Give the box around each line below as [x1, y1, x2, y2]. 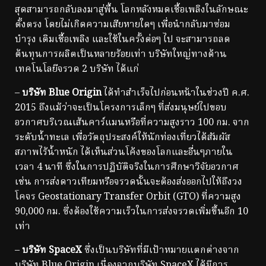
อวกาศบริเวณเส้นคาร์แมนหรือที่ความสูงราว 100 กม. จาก [15, 115, 249, 131]
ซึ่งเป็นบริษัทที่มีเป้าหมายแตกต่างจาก [82, 243, 239, 258]
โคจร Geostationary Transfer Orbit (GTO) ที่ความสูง [15, 189, 241, 205]
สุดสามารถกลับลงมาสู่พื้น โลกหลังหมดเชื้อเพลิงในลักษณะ [15, 2, 248, 18]
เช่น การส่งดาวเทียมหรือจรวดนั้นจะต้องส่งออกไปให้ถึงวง [15, 175, 242, 190]
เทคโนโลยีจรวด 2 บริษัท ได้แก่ [15, 62, 139, 77]
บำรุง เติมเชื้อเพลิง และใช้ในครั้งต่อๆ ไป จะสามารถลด [15, 32, 230, 47]
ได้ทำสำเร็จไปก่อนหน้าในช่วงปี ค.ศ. [102, 85, 249, 101]
